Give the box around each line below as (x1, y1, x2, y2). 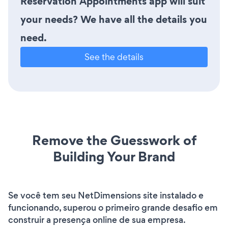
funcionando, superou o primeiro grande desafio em (8, 201, 218, 214)
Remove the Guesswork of (32, 130, 196, 150)
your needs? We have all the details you (20, 12, 207, 26)
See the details (84, 50, 144, 63)
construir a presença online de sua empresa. (8, 213, 185, 226)
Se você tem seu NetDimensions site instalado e (8, 189, 204, 202)
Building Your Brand (53, 147, 175, 166)
